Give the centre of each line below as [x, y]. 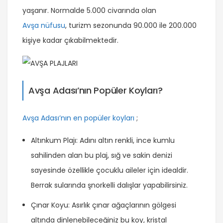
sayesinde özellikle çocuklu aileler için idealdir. [110, 170]
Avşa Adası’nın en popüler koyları [78, 118]
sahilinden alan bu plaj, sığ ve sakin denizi [102, 155]
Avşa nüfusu [44, 25]
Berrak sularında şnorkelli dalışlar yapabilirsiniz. [109, 185]
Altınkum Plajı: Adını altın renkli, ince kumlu [103, 140]
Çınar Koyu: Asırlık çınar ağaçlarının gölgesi [104, 205]
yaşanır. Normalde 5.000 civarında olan [89, 10]
